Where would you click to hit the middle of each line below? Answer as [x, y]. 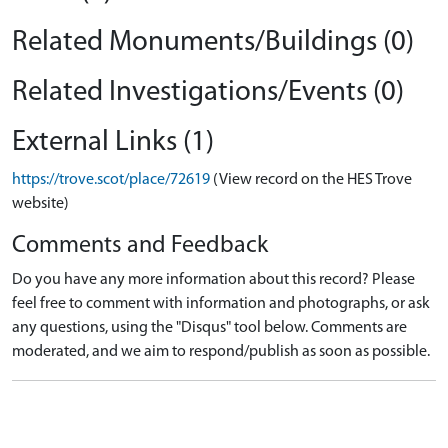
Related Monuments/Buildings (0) [213, 42]
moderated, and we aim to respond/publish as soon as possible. [221, 352]
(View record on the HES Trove [312, 180]
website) [40, 204]
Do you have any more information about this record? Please [213, 280]
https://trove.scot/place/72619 [111, 180]
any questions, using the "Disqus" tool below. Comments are [209, 328]
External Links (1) [113, 142]
